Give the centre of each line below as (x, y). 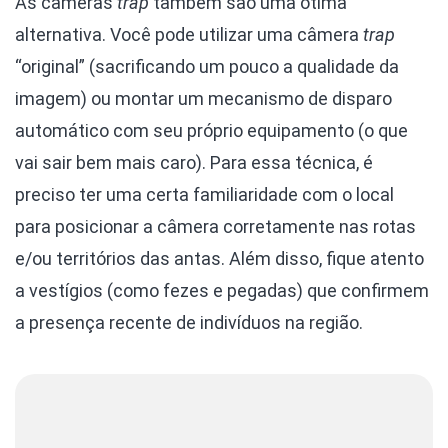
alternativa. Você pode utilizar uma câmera (187, 35)
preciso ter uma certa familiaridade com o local (204, 195)
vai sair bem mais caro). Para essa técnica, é (194, 163)
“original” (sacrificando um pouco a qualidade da (207, 67)
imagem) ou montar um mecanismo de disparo (203, 99)
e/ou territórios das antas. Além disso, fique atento (219, 259)
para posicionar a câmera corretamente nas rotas (215, 227)
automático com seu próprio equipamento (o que (211, 131)
